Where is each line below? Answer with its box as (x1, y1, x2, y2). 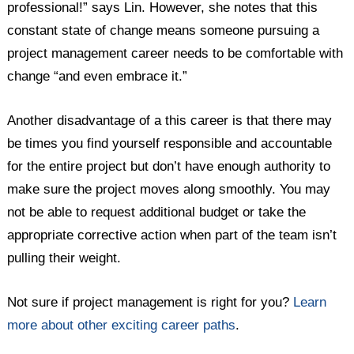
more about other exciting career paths (7, 318, 236, 333)
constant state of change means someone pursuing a (7, 22, 320, 38)
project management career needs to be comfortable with (7, 45, 344, 61)
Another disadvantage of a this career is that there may (7, 113, 333, 129)
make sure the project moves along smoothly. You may (7, 182, 331, 198)
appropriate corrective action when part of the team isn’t (7, 228, 337, 243)
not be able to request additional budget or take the (7, 205, 307, 220)
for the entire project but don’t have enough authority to (7, 159, 331, 175)
